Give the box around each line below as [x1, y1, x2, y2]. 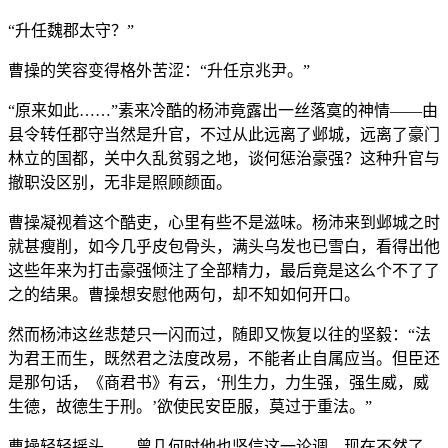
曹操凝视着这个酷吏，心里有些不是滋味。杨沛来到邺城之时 [8, 213, 440, 231]
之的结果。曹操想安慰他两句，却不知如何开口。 [8, 285, 360, 303]
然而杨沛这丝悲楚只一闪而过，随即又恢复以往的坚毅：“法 [8, 325, 431, 343]
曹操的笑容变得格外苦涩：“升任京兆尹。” [8, 61, 310, 79]
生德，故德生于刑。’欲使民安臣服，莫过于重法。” [8, 397, 372, 415]
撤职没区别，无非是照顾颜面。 [8, 173, 232, 191]
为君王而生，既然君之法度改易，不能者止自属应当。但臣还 [8, 349, 440, 367]
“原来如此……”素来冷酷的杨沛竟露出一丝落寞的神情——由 [8, 101, 438, 119]
